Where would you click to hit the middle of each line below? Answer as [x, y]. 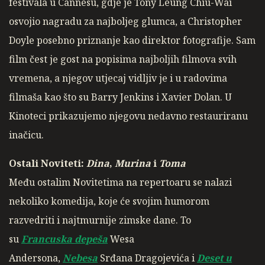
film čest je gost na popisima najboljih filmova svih [123, 59]
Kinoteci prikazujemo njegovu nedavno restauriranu [128, 116]
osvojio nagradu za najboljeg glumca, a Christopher [125, 22]
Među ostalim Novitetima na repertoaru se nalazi [120, 182]
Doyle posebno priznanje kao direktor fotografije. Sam [132, 41]
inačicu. [26, 135]
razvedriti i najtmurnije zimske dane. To [100, 220]
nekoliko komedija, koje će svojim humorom [109, 201]
